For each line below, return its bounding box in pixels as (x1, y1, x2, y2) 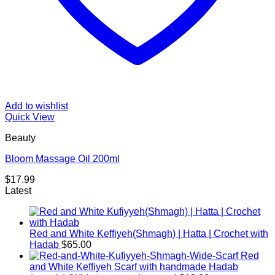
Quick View (5, 111, 55, 122)
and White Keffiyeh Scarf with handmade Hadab (29, 261, 238, 272)
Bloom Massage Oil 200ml (5, 153, 120, 164)
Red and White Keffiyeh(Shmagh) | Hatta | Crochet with (29, 228, 268, 239)
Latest (5, 185, 31, 196)
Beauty (5, 132, 36, 143)
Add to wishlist (5, 100, 68, 111)
